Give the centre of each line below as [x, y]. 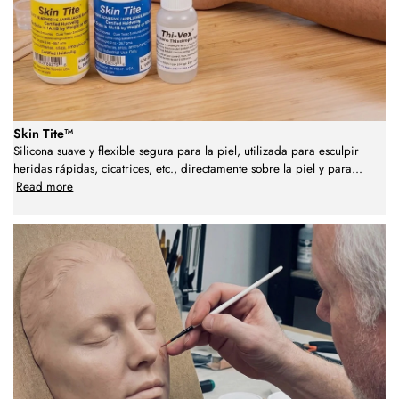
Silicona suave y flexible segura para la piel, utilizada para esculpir [186, 151]
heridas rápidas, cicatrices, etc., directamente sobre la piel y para [183, 168]
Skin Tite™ [43, 133]
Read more [45, 186]
